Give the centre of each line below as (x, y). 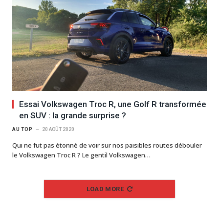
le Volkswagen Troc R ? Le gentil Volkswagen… (81, 155)
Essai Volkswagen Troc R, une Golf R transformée (113, 104)
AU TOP (22, 130)
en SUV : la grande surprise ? (73, 116)
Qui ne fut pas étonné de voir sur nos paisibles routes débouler (107, 145)
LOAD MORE (105, 189)
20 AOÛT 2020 (58, 130)
